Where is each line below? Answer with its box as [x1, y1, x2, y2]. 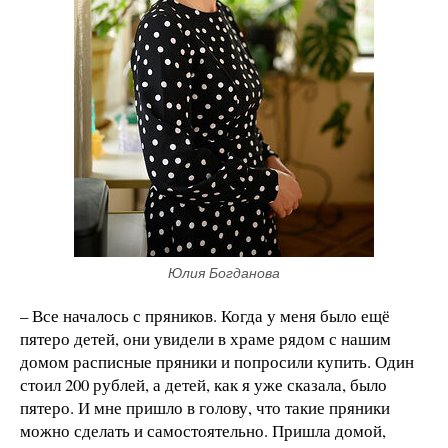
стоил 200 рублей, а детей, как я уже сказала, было [20, 373, 387, 397]
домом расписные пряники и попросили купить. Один [20, 350, 414, 374]
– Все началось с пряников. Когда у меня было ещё [20, 304, 390, 328]
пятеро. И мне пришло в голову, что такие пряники [20, 396, 390, 420]
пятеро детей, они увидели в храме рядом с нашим [20, 327, 391, 351]
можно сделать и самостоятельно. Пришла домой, [20, 419, 386, 443]
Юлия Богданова [168, 265, 280, 282]
